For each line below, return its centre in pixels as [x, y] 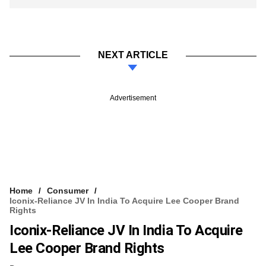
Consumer [68, 190]
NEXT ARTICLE [133, 55]
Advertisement [133, 98]
